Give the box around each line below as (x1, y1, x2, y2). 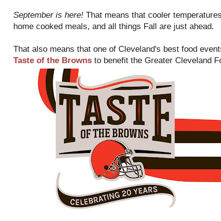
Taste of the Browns (13, 56, 92, 65)
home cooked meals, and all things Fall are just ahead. (13, 22, 214, 31)
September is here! (13, 10, 83, 20)
